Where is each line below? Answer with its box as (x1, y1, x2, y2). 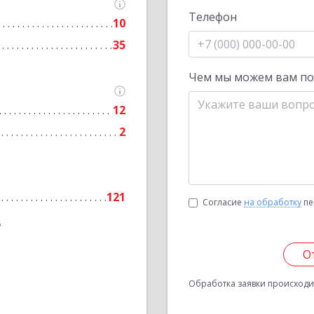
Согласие (203, 196, 244, 208)
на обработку (244, 196, 301, 208)
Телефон (189, 9, 237, 25)
